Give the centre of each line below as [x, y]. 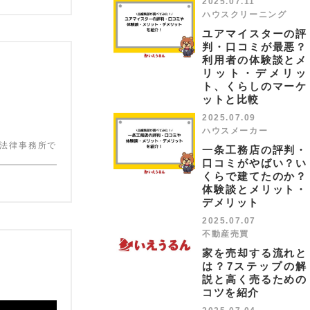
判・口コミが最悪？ [255, 47]
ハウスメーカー [235, 131]
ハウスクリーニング [245, 15]
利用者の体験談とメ [255, 60]
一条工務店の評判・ [255, 150]
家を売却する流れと [255, 253]
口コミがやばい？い [255, 163]
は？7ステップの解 [255, 266]
